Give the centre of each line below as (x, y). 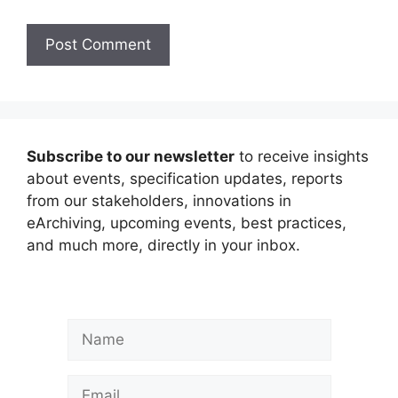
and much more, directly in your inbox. (163, 246)
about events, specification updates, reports (185, 179)
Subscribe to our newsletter (131, 157)
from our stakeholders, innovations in (159, 201)
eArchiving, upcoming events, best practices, (187, 223)
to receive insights (302, 157)
